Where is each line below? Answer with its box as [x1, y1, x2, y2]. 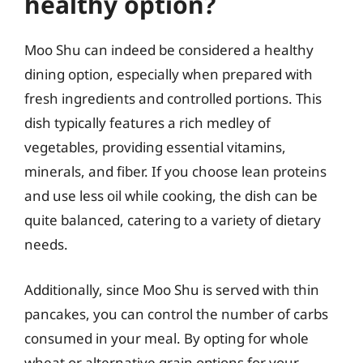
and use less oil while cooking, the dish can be [24, 186, 318, 205]
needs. [24, 235, 68, 254]
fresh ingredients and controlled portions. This [24, 89, 322, 108]
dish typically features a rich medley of [24, 113, 271, 132]
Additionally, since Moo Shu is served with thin [24, 280, 319, 299]
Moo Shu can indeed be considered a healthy [24, 41, 314, 59]
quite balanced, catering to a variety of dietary [24, 211, 321, 229]
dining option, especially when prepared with [24, 65, 313, 83]
